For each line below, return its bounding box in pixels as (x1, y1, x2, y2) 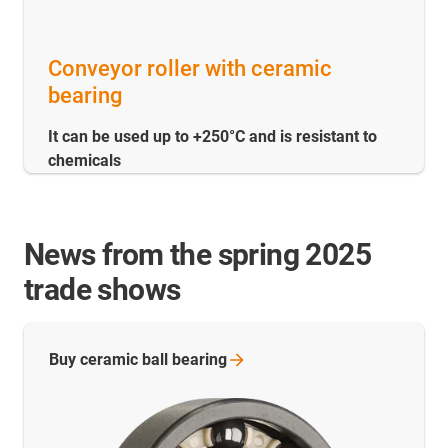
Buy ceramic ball (49, 350, 172, 370)
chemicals (48, 151, 121, 171)
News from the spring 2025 (24, 237, 371, 273)
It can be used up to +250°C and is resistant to (48, 127, 377, 147)
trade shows (24, 272, 181, 308)
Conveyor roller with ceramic (48, 56, 332, 82)
